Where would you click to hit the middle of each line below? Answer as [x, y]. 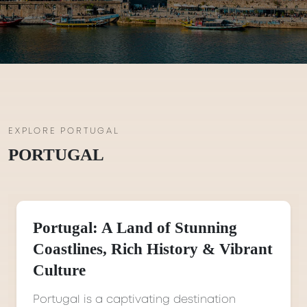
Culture [59, 270]
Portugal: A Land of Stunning [135, 227]
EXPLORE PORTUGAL [64, 131]
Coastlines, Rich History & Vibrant [153, 248]
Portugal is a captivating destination [134, 299]
